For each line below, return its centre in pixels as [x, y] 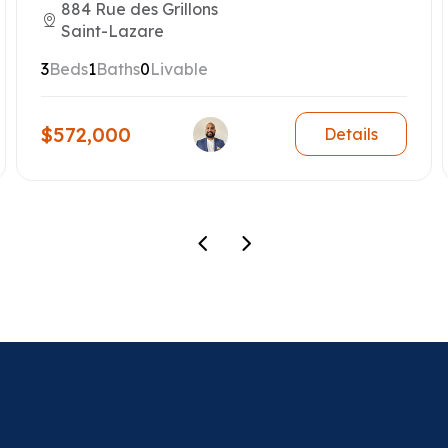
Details [351, 134]
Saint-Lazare [112, 31]
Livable [178, 69]
